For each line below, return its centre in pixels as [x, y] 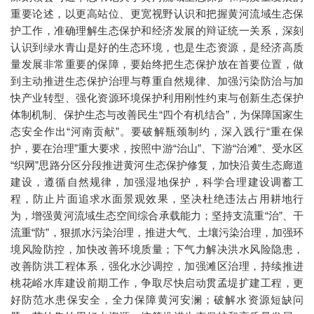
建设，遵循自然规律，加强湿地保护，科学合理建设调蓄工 [157, 182]
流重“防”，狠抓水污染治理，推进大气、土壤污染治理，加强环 [157, 232]
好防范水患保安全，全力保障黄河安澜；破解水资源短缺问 [157, 300]
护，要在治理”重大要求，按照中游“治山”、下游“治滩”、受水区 [157, 148]
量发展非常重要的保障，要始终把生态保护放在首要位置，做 [157, 64]
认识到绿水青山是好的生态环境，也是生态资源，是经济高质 [157, 47]
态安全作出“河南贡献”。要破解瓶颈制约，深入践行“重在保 [157, 131]
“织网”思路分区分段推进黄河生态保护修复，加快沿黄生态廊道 [157, 165]
